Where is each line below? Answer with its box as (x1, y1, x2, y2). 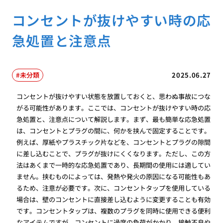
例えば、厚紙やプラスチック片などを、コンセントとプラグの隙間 (16, 137, 211, 147)
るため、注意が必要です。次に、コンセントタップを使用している (16, 183, 211, 193)
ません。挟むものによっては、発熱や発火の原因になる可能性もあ (16, 171, 211, 181)
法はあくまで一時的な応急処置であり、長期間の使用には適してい (16, 160, 211, 170)
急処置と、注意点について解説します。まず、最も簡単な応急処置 (16, 114, 211, 124)
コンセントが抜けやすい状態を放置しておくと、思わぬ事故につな (16, 91, 211, 101)
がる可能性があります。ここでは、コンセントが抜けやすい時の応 (16, 103, 211, 112)
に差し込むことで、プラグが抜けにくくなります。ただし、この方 (16, 148, 211, 158)
